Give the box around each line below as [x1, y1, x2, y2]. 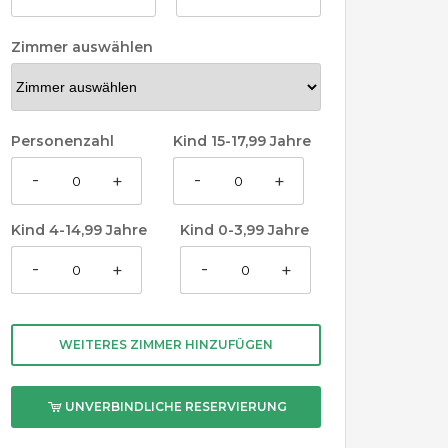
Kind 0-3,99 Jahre [180, 221, 309, 239]
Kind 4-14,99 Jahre [11, 221, 147, 239]
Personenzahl [11, 132, 114, 150]
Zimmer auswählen [11, 38, 153, 56]
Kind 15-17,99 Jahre [173, 132, 311, 150]
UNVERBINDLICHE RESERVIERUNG [61, 399, 287, 414]
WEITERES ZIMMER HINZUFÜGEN [59, 337, 273, 352]
